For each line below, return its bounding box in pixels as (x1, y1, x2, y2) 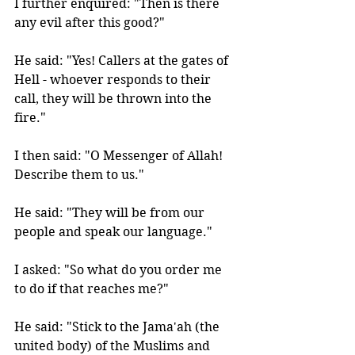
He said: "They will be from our (14, 205, 208, 220)
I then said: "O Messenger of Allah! (14, 148, 226, 163)
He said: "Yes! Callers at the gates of (14, 53, 231, 68)
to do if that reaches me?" (14, 281, 172, 296)
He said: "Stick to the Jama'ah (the (14, 319, 223, 334)
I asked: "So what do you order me (14, 262, 225, 277)
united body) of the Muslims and (14, 338, 213, 353)
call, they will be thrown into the (14, 91, 215, 106)
